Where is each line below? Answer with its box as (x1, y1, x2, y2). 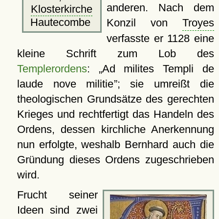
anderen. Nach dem (106, 1, 214, 14)
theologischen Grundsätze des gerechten (17, 93, 214, 106)
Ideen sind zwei (17, 204, 98, 217)
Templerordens (17, 63, 87, 75)
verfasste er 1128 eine (106, 32, 214, 45)
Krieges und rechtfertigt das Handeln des (17, 108, 214, 121)
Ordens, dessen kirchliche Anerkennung (17, 123, 214, 136)
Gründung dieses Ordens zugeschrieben (17, 153, 214, 166)
